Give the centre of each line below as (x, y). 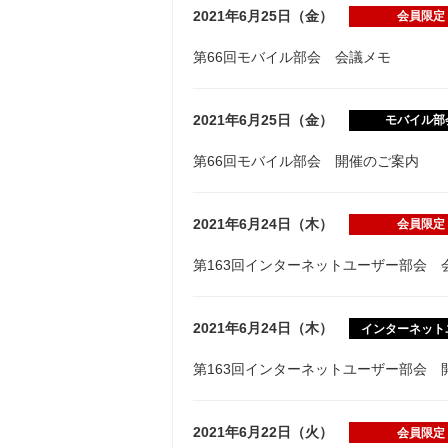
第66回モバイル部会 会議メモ (292, 57)
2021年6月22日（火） (263, 432)
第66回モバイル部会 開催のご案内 (306, 161)
